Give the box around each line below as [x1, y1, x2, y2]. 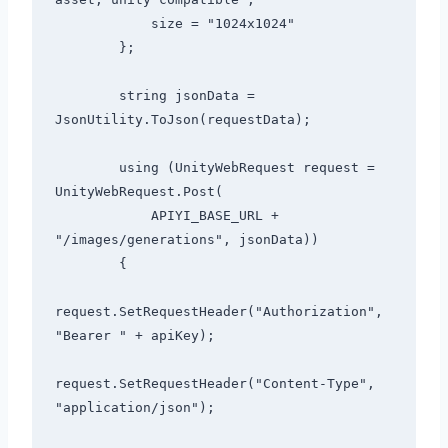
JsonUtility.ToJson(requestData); [54, 112, 311, 128]
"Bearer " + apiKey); [54, 328, 215, 344]
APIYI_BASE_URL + [54, 208, 151, 224]
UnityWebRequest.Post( [54, 184, 223, 200]
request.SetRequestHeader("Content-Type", [54, 376, 375, 392]
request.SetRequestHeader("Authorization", [54, 304, 383, 320]
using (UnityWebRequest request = [54, 160, 119, 176]
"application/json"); [54, 400, 215, 416]
